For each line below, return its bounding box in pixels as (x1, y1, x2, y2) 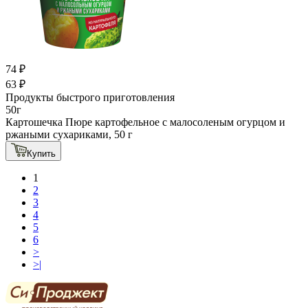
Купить (27, 148, 56, 159)
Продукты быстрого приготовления (5, 91, 175, 103)
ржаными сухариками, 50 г (5, 128, 133, 140)
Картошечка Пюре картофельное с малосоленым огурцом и (5, 115, 285, 128)
